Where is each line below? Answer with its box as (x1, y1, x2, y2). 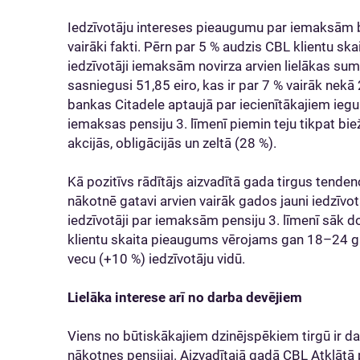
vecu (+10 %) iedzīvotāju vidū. (67, 251, 252, 267)
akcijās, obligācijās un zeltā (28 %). (67, 135, 283, 151)
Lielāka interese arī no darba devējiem (67, 289, 305, 305)
